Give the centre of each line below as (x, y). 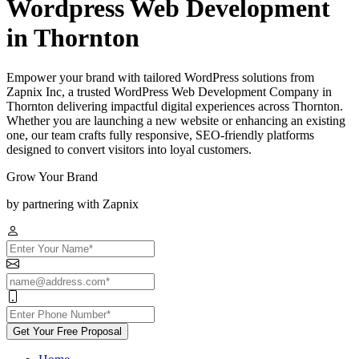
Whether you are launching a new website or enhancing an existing (176, 120)
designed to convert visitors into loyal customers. (129, 149)
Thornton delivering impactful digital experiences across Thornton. (175, 106)
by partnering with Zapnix (73, 204)
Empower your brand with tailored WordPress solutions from (160, 77)
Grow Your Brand (52, 176)
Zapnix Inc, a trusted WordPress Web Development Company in (169, 91)
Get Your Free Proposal (67, 331)
